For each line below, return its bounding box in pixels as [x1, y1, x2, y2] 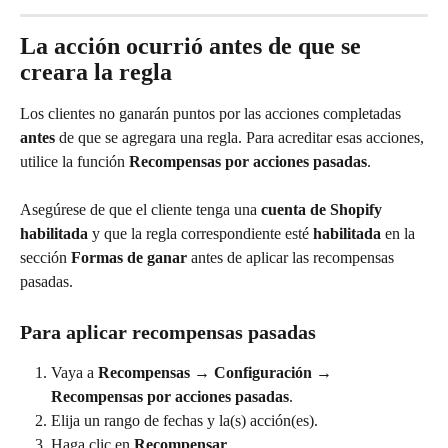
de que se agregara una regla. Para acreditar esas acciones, [55, 128, 428, 146]
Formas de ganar [71, 249, 187, 267]
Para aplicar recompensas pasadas [20, 320, 316, 343]
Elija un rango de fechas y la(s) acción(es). [51, 411, 318, 429]
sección [20, 249, 71, 267]
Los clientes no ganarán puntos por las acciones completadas [20, 104, 405, 122]
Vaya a [51, 363, 98, 381]
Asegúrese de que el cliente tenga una [20, 201, 261, 219]
